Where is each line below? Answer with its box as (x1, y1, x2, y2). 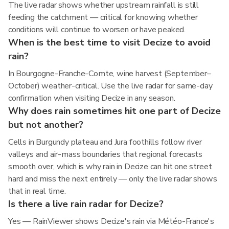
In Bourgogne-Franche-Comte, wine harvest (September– (8, 68, 211, 79)
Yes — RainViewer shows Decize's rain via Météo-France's (8, 216, 215, 227)
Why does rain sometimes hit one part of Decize (8, 105, 221, 117)
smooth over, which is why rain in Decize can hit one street (8, 161, 212, 172)
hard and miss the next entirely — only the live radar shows (8, 173, 217, 185)
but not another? (8, 119, 83, 131)
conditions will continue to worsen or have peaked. (8, 24, 186, 35)
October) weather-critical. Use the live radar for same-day (8, 80, 213, 91)
